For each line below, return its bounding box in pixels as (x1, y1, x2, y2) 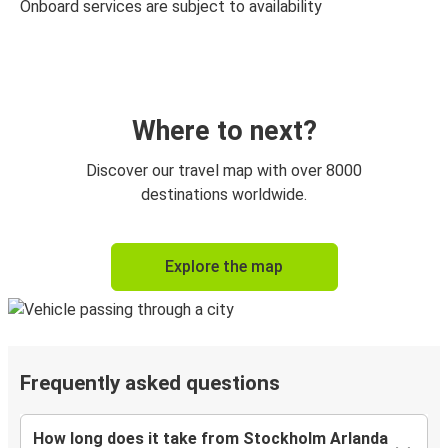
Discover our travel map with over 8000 (86, 161, 362, 181)
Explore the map (165, 257, 283, 277)
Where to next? (131, 115, 317, 148)
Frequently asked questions (20, 371, 280, 396)
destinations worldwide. (141, 185, 307, 205)
